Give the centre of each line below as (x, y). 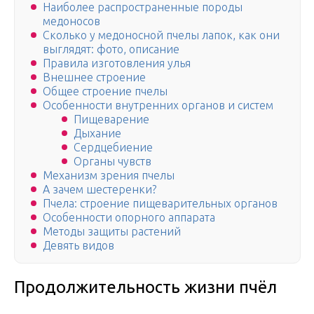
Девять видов (78, 246)
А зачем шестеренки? (100, 190)
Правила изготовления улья (117, 63)
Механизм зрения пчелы (109, 176)
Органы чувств (112, 162)
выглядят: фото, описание (111, 49)
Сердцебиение (113, 148)
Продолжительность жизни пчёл (145, 287)
